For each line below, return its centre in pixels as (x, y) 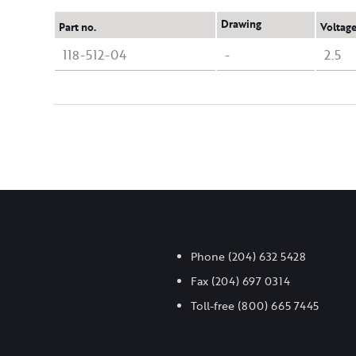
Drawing (242, 24)
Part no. (78, 27)
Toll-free (214, 306)
